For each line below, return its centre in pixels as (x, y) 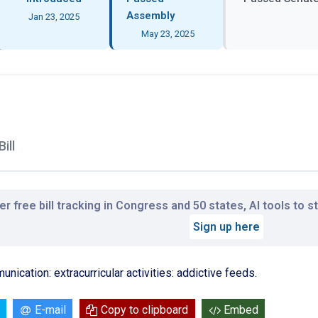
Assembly (150, 15)
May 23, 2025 (168, 33)
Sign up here (226, 226)
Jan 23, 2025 (54, 16)
